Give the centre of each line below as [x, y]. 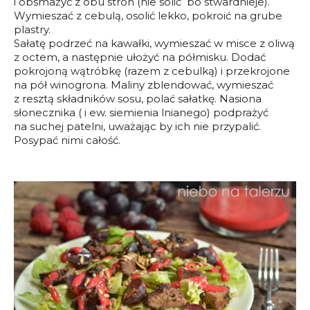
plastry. [32, 30]
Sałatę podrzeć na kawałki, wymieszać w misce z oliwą [154, 44]
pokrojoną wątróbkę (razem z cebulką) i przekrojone [152, 71]
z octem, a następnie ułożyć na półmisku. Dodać [140, 57]
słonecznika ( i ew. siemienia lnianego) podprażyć [141, 113]
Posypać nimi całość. [67, 140]
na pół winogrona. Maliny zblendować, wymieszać [144, 85]
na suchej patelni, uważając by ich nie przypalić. [137, 127]
